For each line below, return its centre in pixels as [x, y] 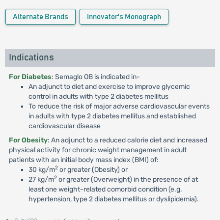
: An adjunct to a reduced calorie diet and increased [127, 140]
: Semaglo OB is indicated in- [96, 77]
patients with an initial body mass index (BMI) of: [83, 160]
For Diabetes [30, 77]
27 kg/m [41, 179]
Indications [31, 58]
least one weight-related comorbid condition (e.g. [105, 189]
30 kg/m [41, 170]
